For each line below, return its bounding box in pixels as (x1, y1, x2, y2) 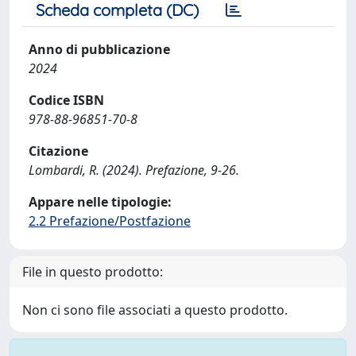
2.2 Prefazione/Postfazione (29, 212, 191, 230)
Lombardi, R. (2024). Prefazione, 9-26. (29, 161, 239, 179)
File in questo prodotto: (22, 263, 163, 281)
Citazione (29, 142, 88, 160)
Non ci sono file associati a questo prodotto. (22, 301, 288, 319)
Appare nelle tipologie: (29, 193, 172, 211)
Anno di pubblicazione (29, 41, 170, 58)
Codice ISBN (29, 91, 104, 109)
